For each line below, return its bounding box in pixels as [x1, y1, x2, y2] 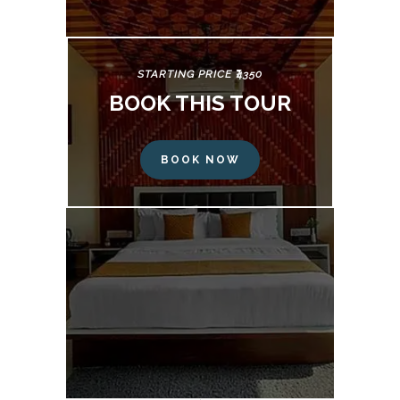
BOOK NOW [160, 153, 240, 166]
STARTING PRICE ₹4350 [137, 68, 262, 81]
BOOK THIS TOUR [109, 90, 291, 117]
